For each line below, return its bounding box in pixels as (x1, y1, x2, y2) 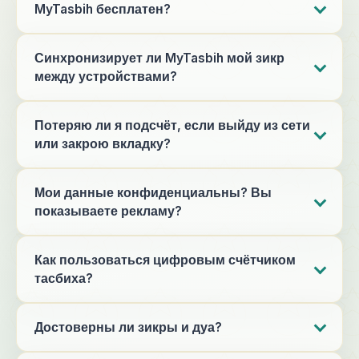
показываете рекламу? (34, 204, 182, 219)
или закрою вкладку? (34, 136, 171, 151)
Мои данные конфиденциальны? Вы (34, 185, 272, 200)
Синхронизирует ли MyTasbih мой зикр (34, 50, 284, 66)
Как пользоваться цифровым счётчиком (34, 252, 296, 268)
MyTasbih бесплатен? (34, 2, 171, 17)
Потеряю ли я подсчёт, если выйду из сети (34, 118, 310, 133)
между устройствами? (34, 69, 177, 84)
